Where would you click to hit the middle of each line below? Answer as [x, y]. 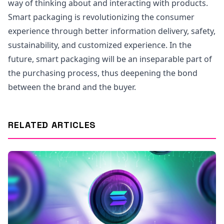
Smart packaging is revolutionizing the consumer [101, 17]
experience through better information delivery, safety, [112, 31]
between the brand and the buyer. [72, 87]
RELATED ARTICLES [52, 125]
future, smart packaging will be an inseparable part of [110, 59]
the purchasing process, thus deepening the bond [103, 73]
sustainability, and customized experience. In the [100, 45]
